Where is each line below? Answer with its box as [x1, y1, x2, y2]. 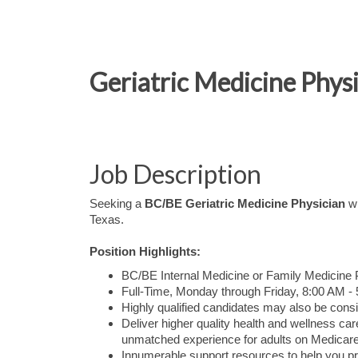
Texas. [89, 213, 124, 226]
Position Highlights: [89, 245, 201, 258]
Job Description [89, 158, 261, 189]
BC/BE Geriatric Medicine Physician [145, 197, 345, 210]
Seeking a [89, 197, 145, 210]
